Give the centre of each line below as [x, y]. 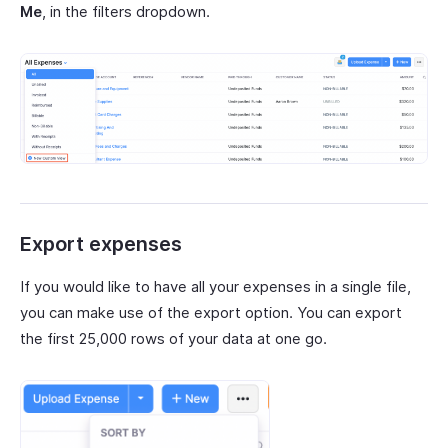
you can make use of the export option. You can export [211, 313]
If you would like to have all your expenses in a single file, [215, 287]
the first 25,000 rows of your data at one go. [175, 339]
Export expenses [101, 244]
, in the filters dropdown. [126, 12]
